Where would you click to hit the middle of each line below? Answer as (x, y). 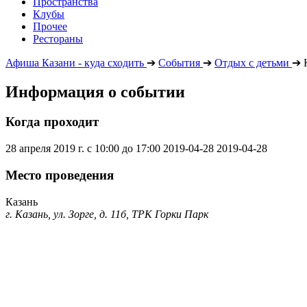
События (179, 62)
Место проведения (60, 175)
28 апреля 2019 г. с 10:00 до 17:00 (83, 149)
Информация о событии (95, 91)
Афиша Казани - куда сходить (75, 62)
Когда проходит (52, 122)
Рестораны (58, 38)
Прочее (50, 26)
